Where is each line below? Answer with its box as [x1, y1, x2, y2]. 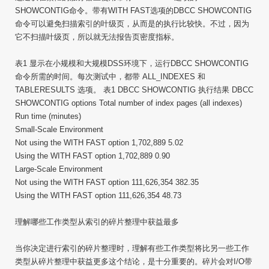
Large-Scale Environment [15, 165, 103, 174]
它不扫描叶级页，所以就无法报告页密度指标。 [15, 32, 179, 41]
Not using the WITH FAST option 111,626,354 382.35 [15, 178, 199, 187]
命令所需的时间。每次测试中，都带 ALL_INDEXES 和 [15, 72, 205, 81]
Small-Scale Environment [15, 125, 103, 134]
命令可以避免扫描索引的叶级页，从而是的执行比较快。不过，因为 [15, 19, 249, 28]
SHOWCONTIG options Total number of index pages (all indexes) [15, 98, 242, 107]
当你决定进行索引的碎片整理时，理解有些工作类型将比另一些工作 [15, 244, 249, 253]
